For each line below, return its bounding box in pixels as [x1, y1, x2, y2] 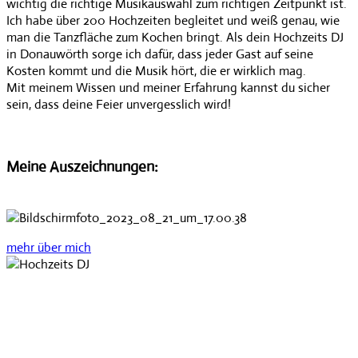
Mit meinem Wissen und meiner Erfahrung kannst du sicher [6, 79, 330, 97]
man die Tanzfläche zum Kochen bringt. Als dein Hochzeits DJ [6, 29, 344, 46]
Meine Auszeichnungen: [6, 157, 158, 176]
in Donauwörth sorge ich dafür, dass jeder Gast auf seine [6, 46, 313, 63]
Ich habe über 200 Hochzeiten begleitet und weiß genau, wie [6, 12, 340, 30]
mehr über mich [6, 238, 91, 256]
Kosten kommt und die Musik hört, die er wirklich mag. [6, 62, 306, 80]
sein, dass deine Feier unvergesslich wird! [6, 96, 231, 113]
